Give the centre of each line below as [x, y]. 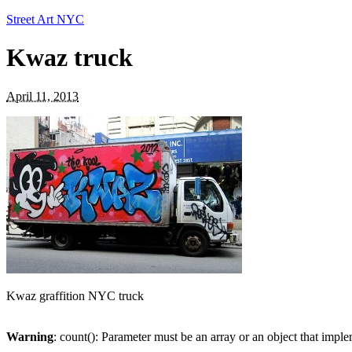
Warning [30, 336]
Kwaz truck [70, 58]
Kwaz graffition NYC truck [75, 295]
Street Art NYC [45, 19]
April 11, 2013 [42, 96]
